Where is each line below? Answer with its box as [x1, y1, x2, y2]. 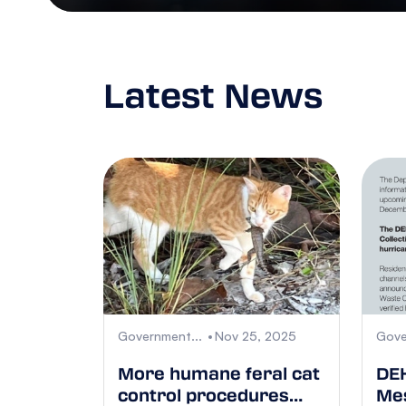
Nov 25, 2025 [215, 328, 296, 344]
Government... [118, 328, 202, 344]
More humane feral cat [118, 362, 320, 386]
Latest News [103, 70, 323, 118]
